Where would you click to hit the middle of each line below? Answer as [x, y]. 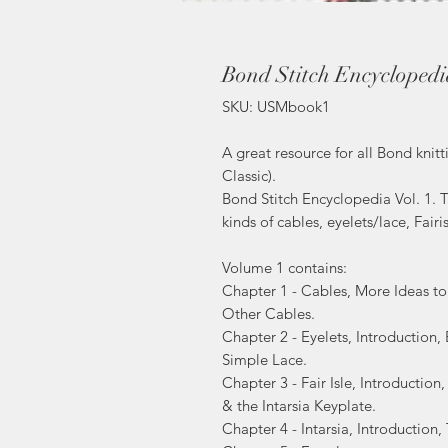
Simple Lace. [264, 360]
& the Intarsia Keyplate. [299, 406]
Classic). [249, 176]
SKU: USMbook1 [276, 107]
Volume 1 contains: [284, 268]
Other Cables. [268, 314]
